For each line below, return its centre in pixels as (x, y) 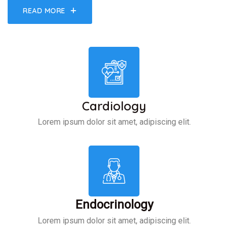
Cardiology (114, 106)
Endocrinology (114, 204)
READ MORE (45, 10)
